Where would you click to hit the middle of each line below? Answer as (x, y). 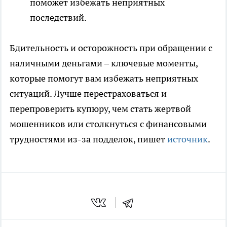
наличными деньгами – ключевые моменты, (104, 63)
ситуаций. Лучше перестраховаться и (88, 93)
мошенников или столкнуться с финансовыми (108, 124)
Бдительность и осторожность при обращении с (111, 48)
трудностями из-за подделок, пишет (88, 139)
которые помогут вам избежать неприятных (104, 78)
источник (187, 139)
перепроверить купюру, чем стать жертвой (100, 108)
